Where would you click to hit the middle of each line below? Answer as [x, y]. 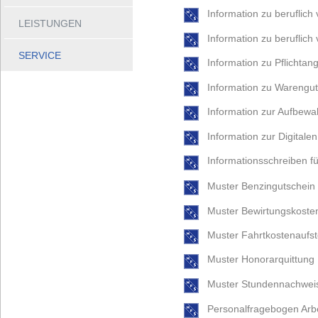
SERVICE [40, 55]
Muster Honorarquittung [261, 259]
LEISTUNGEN [50, 23]
